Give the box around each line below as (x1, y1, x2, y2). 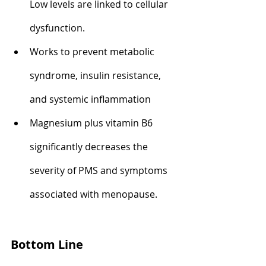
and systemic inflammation (30, 92, 151, 106)
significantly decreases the (30, 140, 150, 153)
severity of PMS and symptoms (30, 163, 170, 177)
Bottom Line (11, 236, 83, 252)
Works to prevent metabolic (30, 45, 157, 58)
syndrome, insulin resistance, (30, 68, 163, 82)
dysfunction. (30, 21, 85, 34)
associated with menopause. (30, 187, 157, 201)
